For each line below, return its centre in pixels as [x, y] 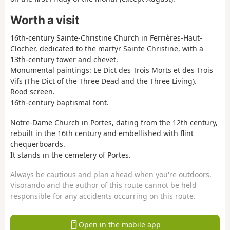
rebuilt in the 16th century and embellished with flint [102, 133]
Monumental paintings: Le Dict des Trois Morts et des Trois [112, 70]
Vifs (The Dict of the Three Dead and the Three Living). [103, 81]
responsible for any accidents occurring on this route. [103, 196]
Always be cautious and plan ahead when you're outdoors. [111, 175]
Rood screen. [33, 92]
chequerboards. [38, 144]
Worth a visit [45, 20]
